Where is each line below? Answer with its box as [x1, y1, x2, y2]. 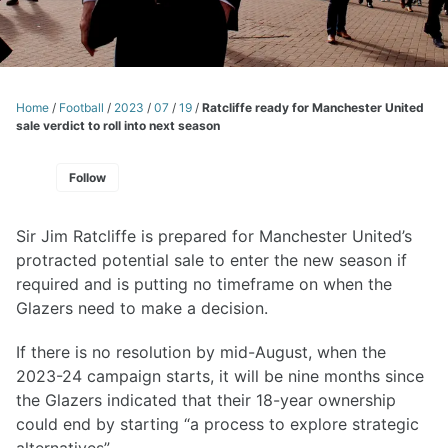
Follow [69, 169, 106, 185]
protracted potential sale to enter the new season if [16, 249, 407, 270]
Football [59, 99, 104, 115]
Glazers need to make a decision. [16, 297, 268, 318]
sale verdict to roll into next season [16, 117, 220, 133]
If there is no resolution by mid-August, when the [16, 342, 386, 363]
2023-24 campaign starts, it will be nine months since [16, 366, 424, 387]
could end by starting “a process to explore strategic [16, 414, 419, 435]
